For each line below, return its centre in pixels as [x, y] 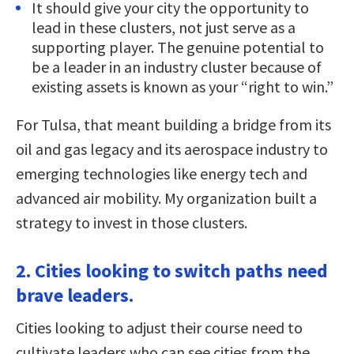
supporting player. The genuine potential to [178, 47]
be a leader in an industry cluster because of [177, 66]
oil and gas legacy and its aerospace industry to [172, 149]
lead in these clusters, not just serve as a [164, 27]
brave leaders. [75, 295]
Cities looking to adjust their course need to [159, 327]
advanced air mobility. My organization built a [166, 198]
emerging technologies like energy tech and [162, 173]
